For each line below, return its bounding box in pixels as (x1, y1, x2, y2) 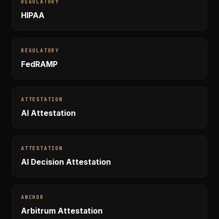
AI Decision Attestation (21, 157, 111, 167)
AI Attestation (21, 109, 76, 118)
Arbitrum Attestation (21, 206, 103, 216)
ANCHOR (21, 194, 44, 200)
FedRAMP (21, 60, 58, 69)
